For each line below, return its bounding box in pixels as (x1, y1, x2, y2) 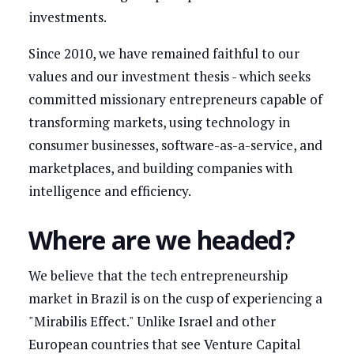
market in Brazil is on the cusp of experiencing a (28, 288, 322, 307)
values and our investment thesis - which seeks (28, 66, 311, 85)
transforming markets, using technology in (28, 112, 290, 131)
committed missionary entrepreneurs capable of (28, 89, 322, 108)
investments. (28, 7, 107, 26)
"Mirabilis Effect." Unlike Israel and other (28, 311, 276, 330)
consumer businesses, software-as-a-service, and (28, 135, 322, 154)
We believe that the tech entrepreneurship (28, 265, 288, 284)
